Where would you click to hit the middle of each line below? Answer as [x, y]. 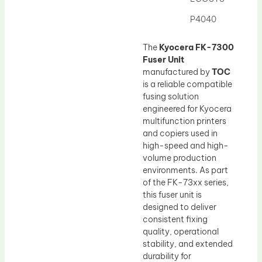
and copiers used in [180, 133]
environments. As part [185, 170]
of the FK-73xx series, [186, 182]
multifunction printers [185, 121]
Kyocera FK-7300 [196, 47]
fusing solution [171, 96]
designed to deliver [180, 207]
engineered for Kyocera [187, 108]
